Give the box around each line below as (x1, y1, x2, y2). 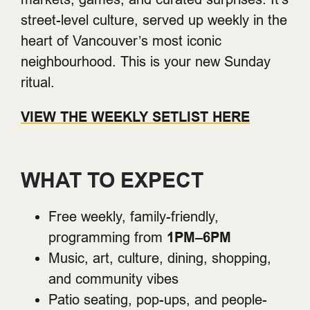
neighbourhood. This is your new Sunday (21, 53, 271, 69)
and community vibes (48, 270, 179, 286)
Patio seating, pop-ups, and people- (48, 291, 267, 307)
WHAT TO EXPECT (21, 167, 203, 192)
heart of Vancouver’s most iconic (21, 32, 221, 48)
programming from (48, 228, 167, 245)
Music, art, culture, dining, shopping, (48, 249, 271, 266)
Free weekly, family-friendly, (48, 208, 219, 224)
